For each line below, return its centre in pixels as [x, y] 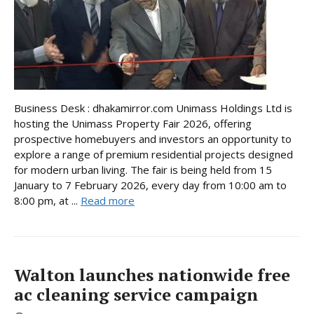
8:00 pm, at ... [47, 201]
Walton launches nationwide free [152, 275]
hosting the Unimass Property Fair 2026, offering [133, 124]
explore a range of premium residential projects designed [153, 155]
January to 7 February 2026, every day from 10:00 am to [150, 185]
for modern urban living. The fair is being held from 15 [143, 170]
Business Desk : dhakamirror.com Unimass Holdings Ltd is [153, 108]
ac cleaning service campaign [136, 295]
